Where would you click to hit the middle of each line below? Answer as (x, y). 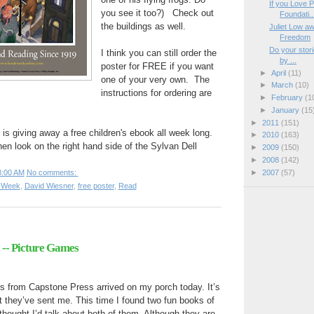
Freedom (295, 37)
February (288, 97)
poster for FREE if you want (157, 67)
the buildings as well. (143, 27)
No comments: (52, 173)
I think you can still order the (158, 53)
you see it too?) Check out (157, 13)
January (286, 110)
